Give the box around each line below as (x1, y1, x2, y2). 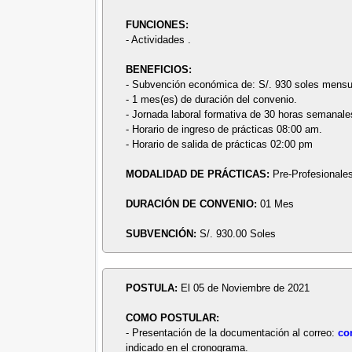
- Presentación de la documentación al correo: (126, 326, 339, 339)
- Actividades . (126, 33, 192, 46)
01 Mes (260, 197, 295, 210)
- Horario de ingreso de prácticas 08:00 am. (126, 123, 323, 135)
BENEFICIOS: (126, 63, 192, 75)
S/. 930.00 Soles (200, 227, 277, 240)
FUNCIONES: (126, 18, 189, 31)
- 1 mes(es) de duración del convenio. (126, 93, 298, 105)
